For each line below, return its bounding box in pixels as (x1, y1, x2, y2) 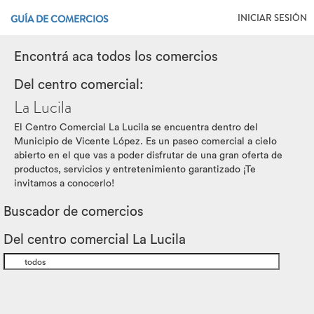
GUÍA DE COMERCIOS (11, 12, 109, 26)
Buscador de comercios (4, 203, 144, 219)
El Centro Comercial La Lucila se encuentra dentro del (14, 121, 258, 133)
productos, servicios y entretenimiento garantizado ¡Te (14, 163, 256, 175)
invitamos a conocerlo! (14, 177, 114, 189)
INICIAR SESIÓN (238, 11, 307, 25)
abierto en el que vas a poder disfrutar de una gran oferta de (14, 149, 282, 161)
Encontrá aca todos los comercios (14, 48, 218, 64)
